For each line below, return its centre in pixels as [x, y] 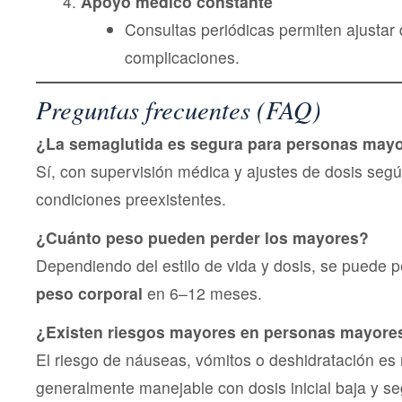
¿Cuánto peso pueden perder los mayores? [202, 238]
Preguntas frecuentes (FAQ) [179, 109]
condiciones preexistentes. [131, 199]
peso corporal [89, 293]
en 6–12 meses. [202, 293]
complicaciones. [183, 57]
